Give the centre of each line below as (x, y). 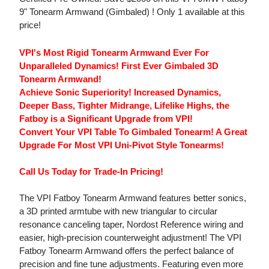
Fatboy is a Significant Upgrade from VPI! (106, 119)
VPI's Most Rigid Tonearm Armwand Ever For (114, 53)
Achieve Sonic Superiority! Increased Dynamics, (120, 92)
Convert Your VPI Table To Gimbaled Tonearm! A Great (133, 132)
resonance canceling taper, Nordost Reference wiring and (131, 225)
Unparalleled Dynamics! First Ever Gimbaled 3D (119, 66)
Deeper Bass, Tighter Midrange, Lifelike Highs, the (124, 106)
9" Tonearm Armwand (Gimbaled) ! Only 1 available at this (132, 12)
